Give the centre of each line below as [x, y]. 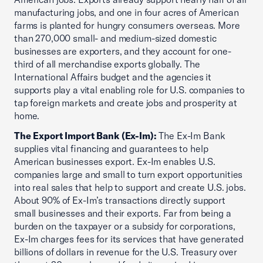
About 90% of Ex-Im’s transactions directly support [120, 200]
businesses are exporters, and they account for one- [123, 51]
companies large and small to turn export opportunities [129, 174]
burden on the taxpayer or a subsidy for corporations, [125, 226]
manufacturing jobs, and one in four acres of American [127, 12]
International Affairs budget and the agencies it [113, 77]
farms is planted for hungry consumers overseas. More [127, 25]
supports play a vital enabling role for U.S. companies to [129, 90]
